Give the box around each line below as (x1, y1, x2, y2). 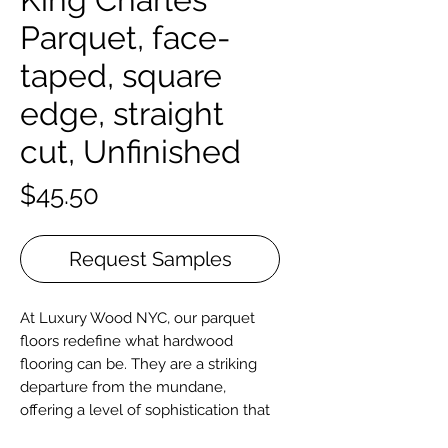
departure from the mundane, (20, 378, 226, 397)
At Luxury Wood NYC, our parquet (20, 309, 255, 328)
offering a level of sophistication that (20, 401, 270, 420)
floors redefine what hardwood (20, 332, 233, 351)
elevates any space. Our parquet (20, 424, 243, 443)
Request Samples (68, 247, 232, 272)
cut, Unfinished (20, 133, 241, 171)
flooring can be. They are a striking (20, 355, 257, 374)
